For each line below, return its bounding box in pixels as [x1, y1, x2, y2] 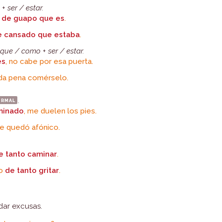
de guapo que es [1, 14, 65, 23]
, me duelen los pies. [24, 107, 97, 115]
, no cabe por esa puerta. [5, 57, 94, 66]
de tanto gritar [5, 166, 59, 175]
